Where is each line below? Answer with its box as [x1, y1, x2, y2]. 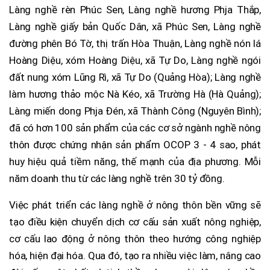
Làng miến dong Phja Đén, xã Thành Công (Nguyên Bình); [9, 104, 261, 117]
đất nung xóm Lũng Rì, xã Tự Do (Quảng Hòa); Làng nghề [9, 71, 261, 83]
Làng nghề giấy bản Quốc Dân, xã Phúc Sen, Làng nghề [9, 20, 261, 33]
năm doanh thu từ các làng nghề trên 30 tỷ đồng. [9, 172, 225, 184]
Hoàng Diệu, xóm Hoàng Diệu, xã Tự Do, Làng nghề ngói [9, 54, 261, 66]
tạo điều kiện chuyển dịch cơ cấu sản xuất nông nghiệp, [9, 215, 261, 228]
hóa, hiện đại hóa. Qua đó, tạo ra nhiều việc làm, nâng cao [9, 249, 261, 262]
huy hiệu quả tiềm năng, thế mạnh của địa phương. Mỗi [9, 155, 261, 168]
